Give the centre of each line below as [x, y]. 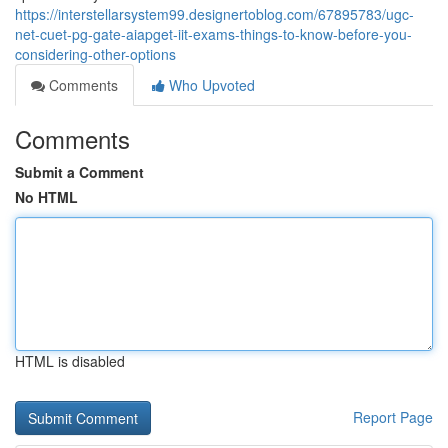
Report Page [393, 417]
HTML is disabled [70, 361]
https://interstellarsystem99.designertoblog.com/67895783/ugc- [214, 14]
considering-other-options [95, 54]
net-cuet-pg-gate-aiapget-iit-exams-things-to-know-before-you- [213, 34]
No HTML [46, 197]
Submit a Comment [79, 172]
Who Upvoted [210, 85]
